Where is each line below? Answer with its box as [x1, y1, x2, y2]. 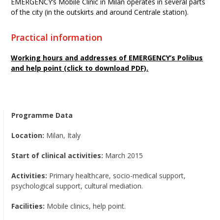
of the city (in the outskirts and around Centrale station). [11, 7, 189, 17]
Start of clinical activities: [11, 151, 104, 160]
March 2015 [103, 151, 143, 160]
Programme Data [11, 110, 73, 120]
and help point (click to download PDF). [11, 63, 149, 73]
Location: [11, 131, 45, 140]
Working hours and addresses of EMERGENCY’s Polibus [11, 53, 203, 62]
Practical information [11, 31, 103, 43]
